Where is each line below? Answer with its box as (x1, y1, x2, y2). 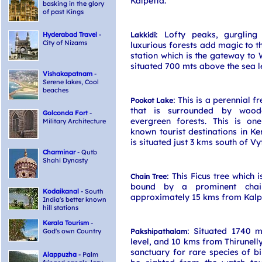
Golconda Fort (43, 109, 88, 117)
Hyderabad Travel (43, 30, 97, 39)
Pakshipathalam (130, 227, 187, 236)
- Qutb (75, 148, 97, 156)
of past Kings (43, 8, 84, 16)
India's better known (43, 195, 106, 204)
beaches (43, 86, 68, 94)
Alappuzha (43, 250, 77, 258)
